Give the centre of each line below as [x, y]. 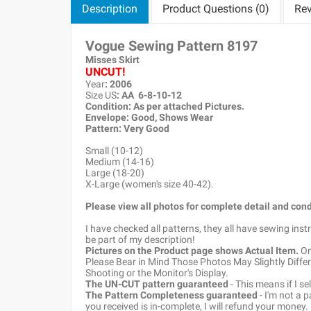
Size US [101, 95]
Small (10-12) [114, 151]
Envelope [106, 117]
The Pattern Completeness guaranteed [171, 295]
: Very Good [144, 128]
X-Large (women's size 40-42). [150, 184]
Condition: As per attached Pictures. [165, 106]
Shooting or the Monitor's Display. [157, 273]
